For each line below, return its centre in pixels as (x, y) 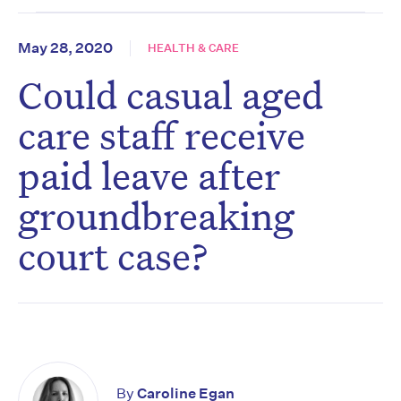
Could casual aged (171, 95)
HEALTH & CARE (193, 48)
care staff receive (162, 135)
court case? (113, 256)
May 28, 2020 (65, 48)
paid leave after (149, 175)
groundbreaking (156, 216)
